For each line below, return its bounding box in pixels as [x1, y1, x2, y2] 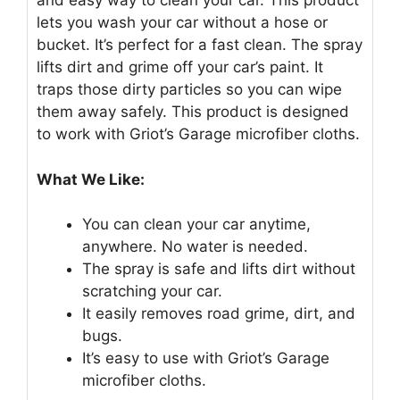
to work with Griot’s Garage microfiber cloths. [37, 125, 360, 144]
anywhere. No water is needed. [82, 237, 308, 256]
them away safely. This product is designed [37, 103, 349, 121]
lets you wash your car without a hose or [37, 13, 328, 32]
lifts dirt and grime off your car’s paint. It [37, 58, 323, 77]
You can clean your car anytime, [82, 215, 311, 234]
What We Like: [37, 170, 145, 188]
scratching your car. [82, 282, 222, 301]
